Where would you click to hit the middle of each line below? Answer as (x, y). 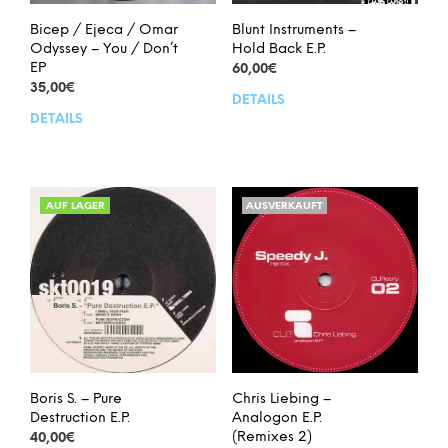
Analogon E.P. (276, 418)
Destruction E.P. (80, 418)
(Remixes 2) (271, 437)
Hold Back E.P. (278, 49)
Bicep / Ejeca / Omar (104, 30)
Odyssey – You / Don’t (104, 49)
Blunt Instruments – (293, 30)
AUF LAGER (75, 206)
